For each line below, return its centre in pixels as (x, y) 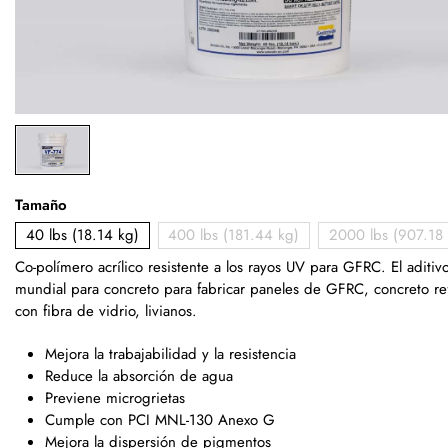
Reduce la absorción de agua (139, 376)
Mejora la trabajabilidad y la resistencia (170, 354)
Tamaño (41, 204)
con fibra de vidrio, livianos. (106, 311)
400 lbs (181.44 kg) (234, 235)
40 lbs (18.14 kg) (82, 235)
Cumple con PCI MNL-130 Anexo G (160, 420)
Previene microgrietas (115, 398)
